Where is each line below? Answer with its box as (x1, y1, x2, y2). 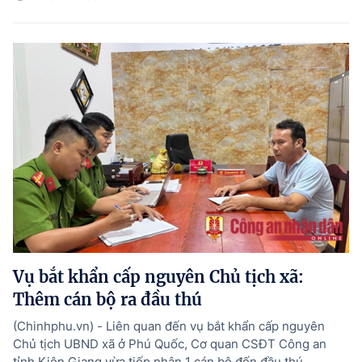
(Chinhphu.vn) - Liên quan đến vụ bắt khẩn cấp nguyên (13, 318, 325, 334)
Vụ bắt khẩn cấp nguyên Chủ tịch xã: (13, 266, 304, 287)
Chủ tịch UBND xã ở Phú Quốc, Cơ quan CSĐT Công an (13, 335, 326, 351)
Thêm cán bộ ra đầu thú (13, 288, 202, 309)
